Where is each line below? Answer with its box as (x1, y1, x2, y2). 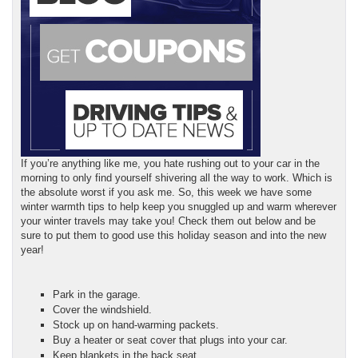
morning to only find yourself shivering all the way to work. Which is (21, 171, 332, 184)
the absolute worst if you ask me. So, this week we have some (21, 185, 312, 198)
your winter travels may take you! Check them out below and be (21, 214, 316, 227)
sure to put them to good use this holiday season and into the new (21, 229, 326, 241)
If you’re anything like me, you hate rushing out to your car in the (21, 157, 320, 169)
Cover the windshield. (53, 303, 155, 316)
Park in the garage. (53, 288, 144, 300)
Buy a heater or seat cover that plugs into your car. (53, 333, 288, 346)
